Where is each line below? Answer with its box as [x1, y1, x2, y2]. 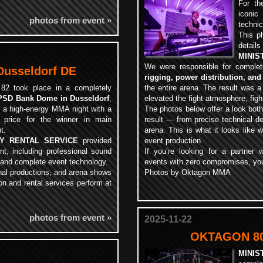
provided [78, 136, 112, 145]
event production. [144, 136, 203, 145]
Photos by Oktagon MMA [144, 168, 231, 177]
